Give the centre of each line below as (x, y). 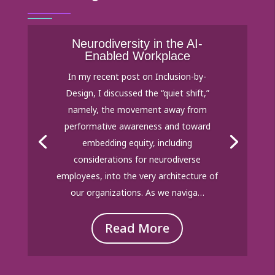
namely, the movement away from (137, 110)
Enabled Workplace (137, 56)
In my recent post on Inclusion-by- (137, 77)
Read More (137, 228)
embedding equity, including (137, 143)
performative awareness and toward (137, 126)
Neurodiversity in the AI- (137, 44)
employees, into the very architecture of (137, 176)
